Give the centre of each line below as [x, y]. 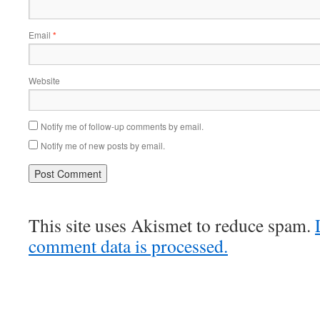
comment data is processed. [128, 246]
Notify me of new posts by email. [103, 145]
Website [44, 80]
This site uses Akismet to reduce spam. [172, 225]
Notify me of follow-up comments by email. [122, 126]
